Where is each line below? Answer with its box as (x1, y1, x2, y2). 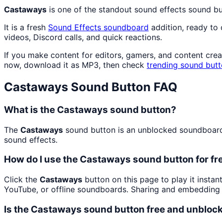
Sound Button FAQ (68, 80, 177, 95)
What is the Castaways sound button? (4, 104, 176, 115)
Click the (4, 174, 40, 185)
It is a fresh (4, 22, 48, 33)
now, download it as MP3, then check (4, 60, 147, 70)
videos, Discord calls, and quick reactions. (4, 32, 162, 43)
